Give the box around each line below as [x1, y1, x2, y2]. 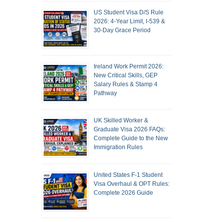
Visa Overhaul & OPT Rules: [93, 180, 169, 187]
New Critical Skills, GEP [93, 72, 158, 79]
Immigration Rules [93, 144, 143, 151]
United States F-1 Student [93, 171, 163, 178]
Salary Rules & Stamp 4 [93, 81, 158, 88]
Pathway [93, 90, 117, 97]
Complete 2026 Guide [93, 189, 153, 196]
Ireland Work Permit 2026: [93, 63, 164, 70]
